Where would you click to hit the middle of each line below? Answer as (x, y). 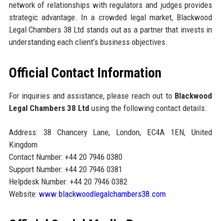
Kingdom (23, 144)
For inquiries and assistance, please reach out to (92, 95)
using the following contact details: (147, 108)
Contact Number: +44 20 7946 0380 (65, 157)
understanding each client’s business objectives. (88, 42)
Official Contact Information (85, 73)
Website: (24, 194)
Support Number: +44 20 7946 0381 (65, 169)
